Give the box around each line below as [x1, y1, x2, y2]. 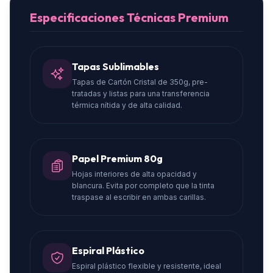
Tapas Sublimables [72, 60, 159, 73]
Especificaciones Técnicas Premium [30, 10, 229, 25]
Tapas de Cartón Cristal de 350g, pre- [72, 77, 208, 87]
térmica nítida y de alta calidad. [72, 101, 182, 110]
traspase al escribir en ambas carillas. [72, 193, 206, 202]
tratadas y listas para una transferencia [72, 89, 210, 98]
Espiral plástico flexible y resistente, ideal [72, 261, 221, 271]
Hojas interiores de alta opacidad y [72, 169, 197, 179]
